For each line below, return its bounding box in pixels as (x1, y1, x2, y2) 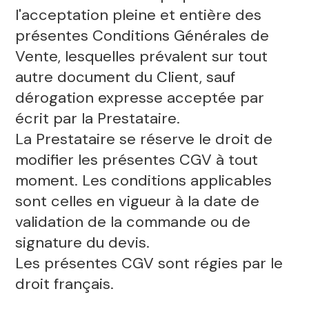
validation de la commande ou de (14, 212, 250, 232)
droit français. (14, 274, 114, 295)
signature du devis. (14, 232, 150, 253)
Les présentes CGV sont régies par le (14, 253, 283, 274)
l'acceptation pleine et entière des (14, 5, 261, 26)
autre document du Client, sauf (14, 67, 235, 88)
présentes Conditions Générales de (14, 26, 269, 46)
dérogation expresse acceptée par (14, 88, 264, 108)
